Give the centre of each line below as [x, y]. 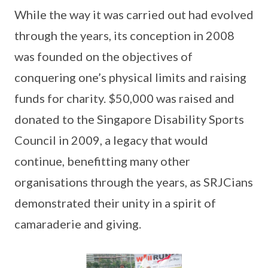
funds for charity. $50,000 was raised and [124, 98]
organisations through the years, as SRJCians [134, 182]
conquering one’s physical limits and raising [130, 77]
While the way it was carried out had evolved [134, 15]
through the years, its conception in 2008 [124, 36]
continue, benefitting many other [102, 161]
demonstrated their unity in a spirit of [115, 203]
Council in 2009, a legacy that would [111, 140]
